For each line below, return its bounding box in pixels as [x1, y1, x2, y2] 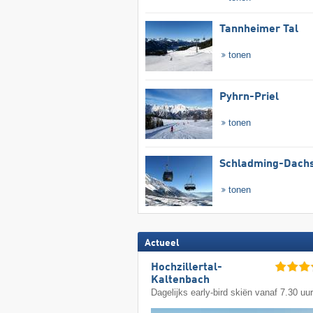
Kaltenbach [151, 275, 210, 286]
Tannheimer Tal [219, 24, 298, 36]
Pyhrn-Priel [219, 91, 279, 103]
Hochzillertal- [151, 262, 223, 274]
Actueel [144, 238, 180, 248]
